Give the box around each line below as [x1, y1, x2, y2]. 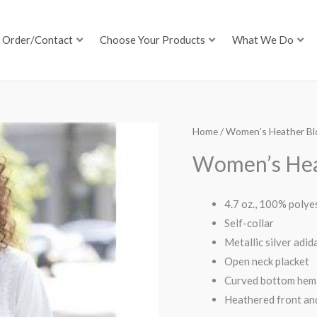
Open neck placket [224, 255, 309, 268]
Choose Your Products [100, 33, 206, 47]
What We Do [232, 33, 294, 47]
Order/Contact [2, 33, 74, 47]
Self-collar [224, 217, 274, 230]
